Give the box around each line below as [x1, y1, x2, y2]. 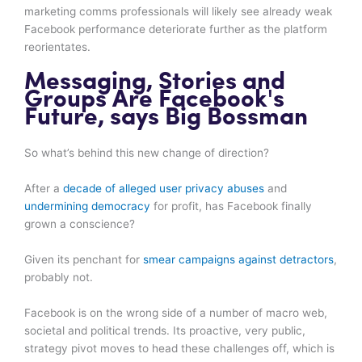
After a [24, 182, 63, 196]
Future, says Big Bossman [24, 105, 308, 131]
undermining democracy [24, 200, 150, 213]
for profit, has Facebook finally [150, 200, 312, 213]
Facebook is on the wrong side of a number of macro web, [24, 305, 327, 319]
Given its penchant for [24, 252, 143, 266]
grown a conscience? [24, 217, 141, 231]
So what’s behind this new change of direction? [24, 146, 269, 160]
